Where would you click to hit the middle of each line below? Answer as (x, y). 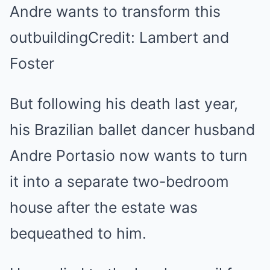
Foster (32, 63)
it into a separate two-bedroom (119, 181)
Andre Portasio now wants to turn (129, 155)
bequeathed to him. (78, 233)
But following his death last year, (124, 104)
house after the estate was (104, 207)
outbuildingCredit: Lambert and (119, 37)
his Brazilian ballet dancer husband (132, 130)
